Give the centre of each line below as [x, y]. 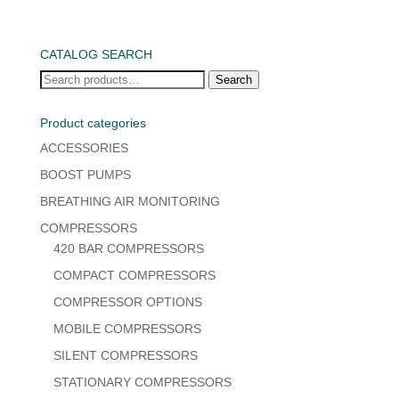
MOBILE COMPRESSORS [127, 328]
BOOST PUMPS [85, 174]
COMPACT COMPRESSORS [134, 275]
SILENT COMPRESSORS [125, 355]
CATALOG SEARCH [96, 54]
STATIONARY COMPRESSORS [142, 382]
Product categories [93, 122]
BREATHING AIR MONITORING [130, 201]
